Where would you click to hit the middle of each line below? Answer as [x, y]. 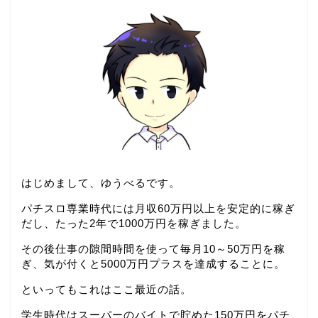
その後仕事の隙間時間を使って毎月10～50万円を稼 [153, 248]
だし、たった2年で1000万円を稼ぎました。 [134, 223]
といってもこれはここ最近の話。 [106, 290]
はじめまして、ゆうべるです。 [101, 182]
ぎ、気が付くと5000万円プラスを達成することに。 [153, 263]
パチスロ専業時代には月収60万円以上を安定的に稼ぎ [158, 208]
